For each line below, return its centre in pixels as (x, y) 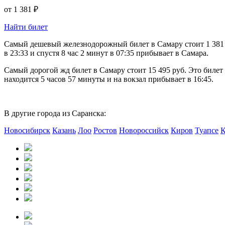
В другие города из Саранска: (55, 113)
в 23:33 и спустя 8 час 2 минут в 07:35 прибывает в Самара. (106, 53)
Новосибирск (27, 130)
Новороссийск (144, 130)
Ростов (105, 130)
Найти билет (26, 27)
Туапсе (207, 130)
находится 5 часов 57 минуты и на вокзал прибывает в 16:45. (109, 79)
